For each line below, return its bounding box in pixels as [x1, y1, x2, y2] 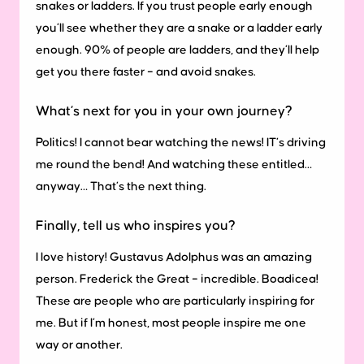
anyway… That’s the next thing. [36, 180, 206, 193]
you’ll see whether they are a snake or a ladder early [36, 22, 323, 35]
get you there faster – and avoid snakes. [36, 66, 256, 79]
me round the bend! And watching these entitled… [36, 158, 312, 171]
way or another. [36, 338, 123, 351]
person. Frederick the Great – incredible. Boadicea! [36, 272, 318, 285]
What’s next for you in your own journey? [36, 104, 292, 119]
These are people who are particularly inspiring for [36, 294, 314, 307]
